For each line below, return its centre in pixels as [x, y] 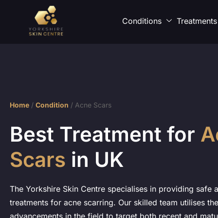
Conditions [142, 21]
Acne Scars [93, 105]
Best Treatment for [102, 134]
